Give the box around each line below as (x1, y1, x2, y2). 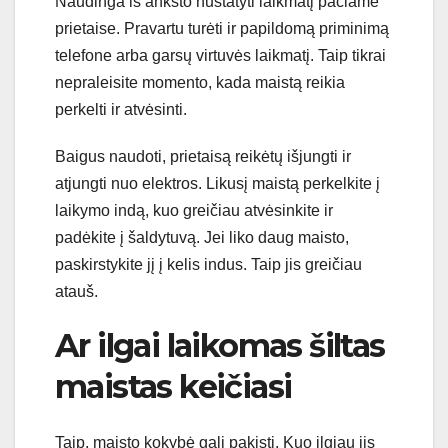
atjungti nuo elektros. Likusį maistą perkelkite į (55, 174, 380, 192)
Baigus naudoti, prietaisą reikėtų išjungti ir (55, 147, 351, 165)
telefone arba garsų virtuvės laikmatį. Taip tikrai (55, 46, 386, 64)
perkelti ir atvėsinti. (55, 100, 187, 118)
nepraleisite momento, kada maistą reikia (55, 73, 345, 91)
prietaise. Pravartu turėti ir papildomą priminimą (55, 19, 389, 37)
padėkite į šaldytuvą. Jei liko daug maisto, (55, 228, 349, 246)
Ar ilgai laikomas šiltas (55, 325, 385, 365)
